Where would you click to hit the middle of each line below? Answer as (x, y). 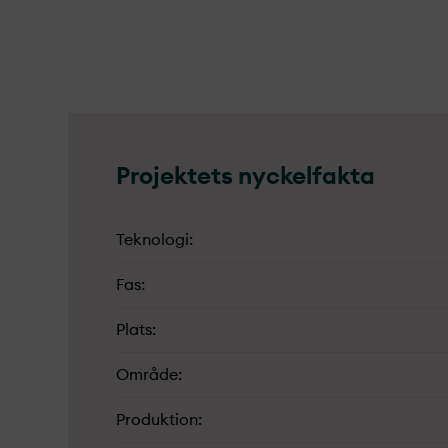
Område (147, 375)
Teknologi (152, 240)
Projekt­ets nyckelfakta (245, 177)
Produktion (157, 420)
